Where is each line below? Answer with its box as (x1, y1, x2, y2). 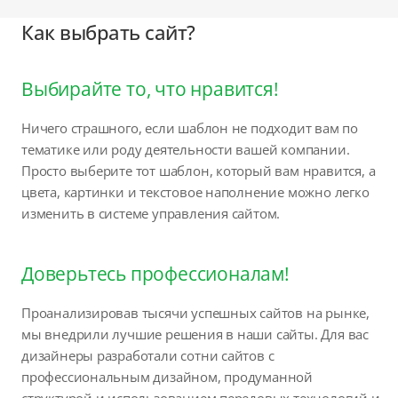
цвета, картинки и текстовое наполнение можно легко (21, 182, 370, 201)
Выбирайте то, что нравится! (21, 76, 279, 101)
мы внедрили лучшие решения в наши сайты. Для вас (21, 324, 369, 343)
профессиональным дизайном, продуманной (21, 367, 314, 386)
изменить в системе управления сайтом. (21, 203, 281, 222)
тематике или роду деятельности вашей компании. (21, 139, 350, 158)
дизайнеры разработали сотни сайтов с (21, 346, 275, 364)
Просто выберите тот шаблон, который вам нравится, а (21, 161, 376, 179)
